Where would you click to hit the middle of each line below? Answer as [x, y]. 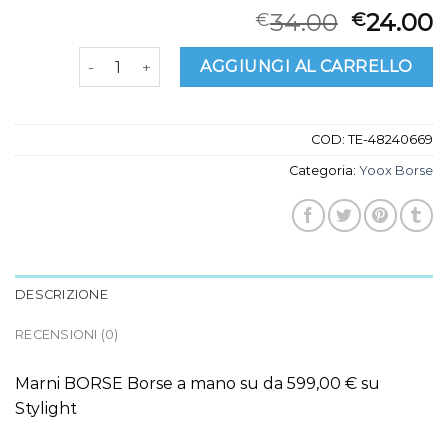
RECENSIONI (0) [67, 335]
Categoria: [324, 171]
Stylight [46, 409]
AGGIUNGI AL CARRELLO [306, 67]
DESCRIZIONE [61, 295]
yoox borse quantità [152, 57]
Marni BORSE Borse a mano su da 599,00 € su [197, 384]
